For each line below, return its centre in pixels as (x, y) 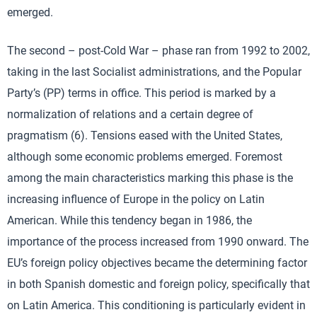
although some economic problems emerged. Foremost (145, 157)
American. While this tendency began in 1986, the (129, 220)
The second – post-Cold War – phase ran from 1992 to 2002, (158, 51)
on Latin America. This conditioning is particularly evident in (156, 305)
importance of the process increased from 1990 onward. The (158, 242)
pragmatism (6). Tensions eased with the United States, (145, 136)
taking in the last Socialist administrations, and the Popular (154, 72)
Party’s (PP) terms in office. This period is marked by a (142, 93)
